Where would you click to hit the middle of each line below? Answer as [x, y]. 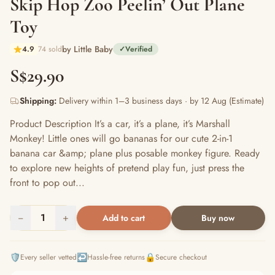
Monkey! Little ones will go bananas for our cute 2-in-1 [121, 138]
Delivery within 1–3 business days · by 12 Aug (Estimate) [160, 101]
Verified [139, 49]
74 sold [50, 49]
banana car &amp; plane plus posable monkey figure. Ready [135, 153]
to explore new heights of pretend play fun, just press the [127, 168]
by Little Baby [87, 49]
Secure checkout [181, 257]
